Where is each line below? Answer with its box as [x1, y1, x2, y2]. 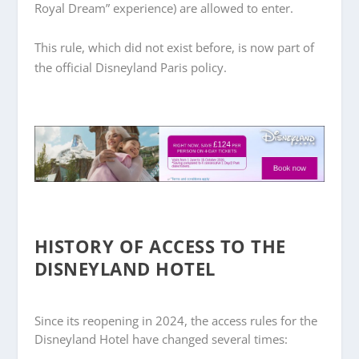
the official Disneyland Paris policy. [34, 58, 227, 75]
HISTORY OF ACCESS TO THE [34, 234, 286, 259]
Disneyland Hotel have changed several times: [34, 331, 288, 348]
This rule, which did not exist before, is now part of [34, 38, 314, 55]
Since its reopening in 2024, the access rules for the [34, 313, 317, 329]
